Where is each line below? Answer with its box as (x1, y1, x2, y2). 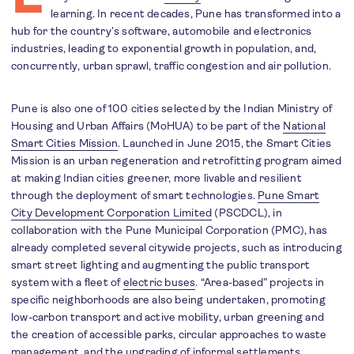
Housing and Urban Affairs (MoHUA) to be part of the (11, 119, 284, 132)
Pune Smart (258, 189, 320, 201)
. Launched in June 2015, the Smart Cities (118, 137, 332, 149)
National (283, 119, 326, 132)
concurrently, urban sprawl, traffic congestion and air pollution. (11, 59, 334, 72)
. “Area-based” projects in (195, 276, 325, 288)
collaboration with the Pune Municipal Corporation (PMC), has (11, 224, 328, 236)
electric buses (122, 276, 196, 288)
